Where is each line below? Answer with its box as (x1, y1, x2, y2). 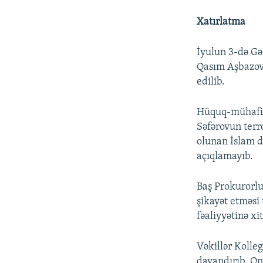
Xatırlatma (197, 16, 246, 28)
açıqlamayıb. (197, 150, 254, 162)
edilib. (197, 76, 225, 87)
